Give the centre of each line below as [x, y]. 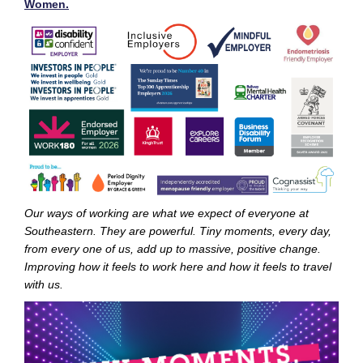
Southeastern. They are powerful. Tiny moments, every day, [178, 231]
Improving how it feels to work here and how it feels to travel [178, 267]
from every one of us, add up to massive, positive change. [173, 249]
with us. [44, 285]
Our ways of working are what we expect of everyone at [167, 214]
